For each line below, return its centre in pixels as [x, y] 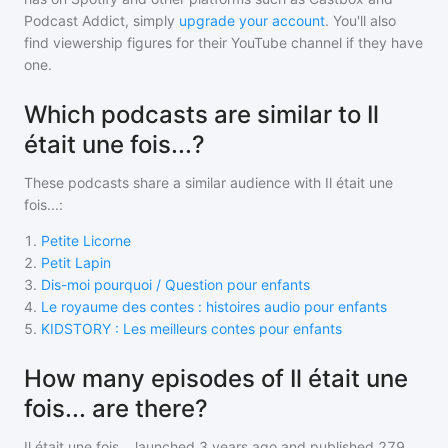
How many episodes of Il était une [216, 378]
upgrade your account [252, 20]
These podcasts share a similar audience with [174, 182]
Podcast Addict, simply [99, 20]
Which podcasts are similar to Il [201, 114]
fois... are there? [116, 408]
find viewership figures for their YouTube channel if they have [223, 42]
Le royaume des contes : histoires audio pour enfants [214, 306]
